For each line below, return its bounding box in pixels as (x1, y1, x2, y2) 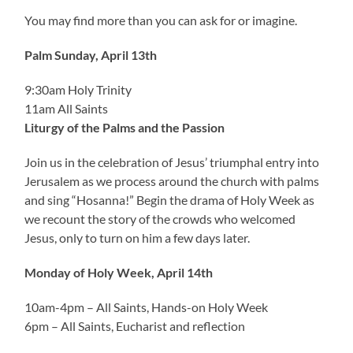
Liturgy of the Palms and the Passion (24, 119, 225, 135)
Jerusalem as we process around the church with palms (24, 173, 320, 188)
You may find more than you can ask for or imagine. (24, 12, 298, 28)
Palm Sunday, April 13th (24, 46, 158, 62)
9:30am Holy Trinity (24, 81, 132, 97)
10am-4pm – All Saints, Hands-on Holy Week (24, 299, 269, 314)
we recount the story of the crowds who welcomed (24, 210, 296, 226)
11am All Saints (24, 100, 109, 116)
